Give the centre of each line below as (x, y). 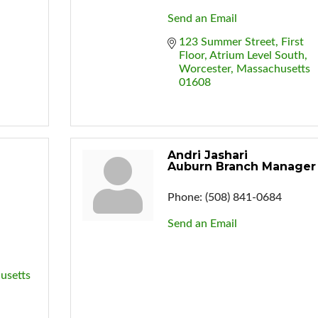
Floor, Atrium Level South (241, 55)
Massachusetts (273, 68)
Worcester (204, 68)
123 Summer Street (227, 42)
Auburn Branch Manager (241, 166)
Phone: (185, 197)
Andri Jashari (207, 155)
